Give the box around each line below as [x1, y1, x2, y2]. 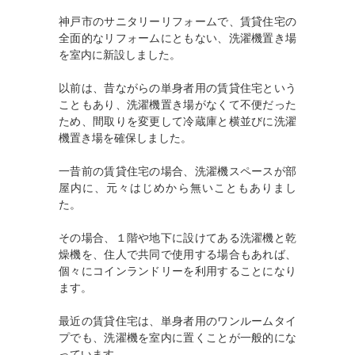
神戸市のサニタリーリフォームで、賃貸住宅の [59, 16, 296, 29]
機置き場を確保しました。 [59, 132, 192, 145]
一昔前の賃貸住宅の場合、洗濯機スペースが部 [59, 166, 296, 178]
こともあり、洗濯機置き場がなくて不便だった [59, 99, 296, 112]
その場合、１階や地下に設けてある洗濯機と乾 [59, 232, 296, 245]
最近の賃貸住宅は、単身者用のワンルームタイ [59, 315, 296, 328]
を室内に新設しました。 [59, 49, 181, 62]
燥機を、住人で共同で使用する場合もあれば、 [59, 249, 296, 261]
